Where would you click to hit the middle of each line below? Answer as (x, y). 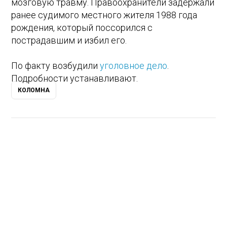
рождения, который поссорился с (82, 27)
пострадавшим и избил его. (69, 40)
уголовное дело (134, 65)
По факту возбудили (56, 65)
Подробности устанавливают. (75, 78)
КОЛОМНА (34, 90)
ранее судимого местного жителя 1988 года (104, 15)
